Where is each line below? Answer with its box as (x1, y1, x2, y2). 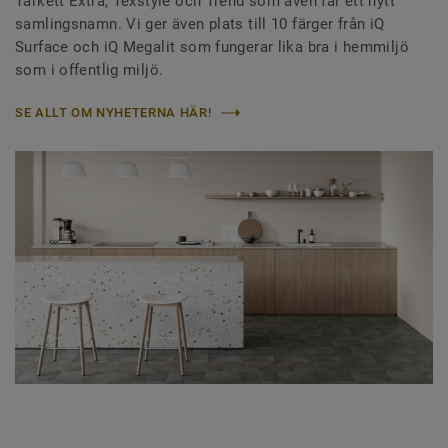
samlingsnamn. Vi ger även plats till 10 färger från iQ (15, 15, 385, 34)
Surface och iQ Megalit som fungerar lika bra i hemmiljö (15, 38, 409, 57)
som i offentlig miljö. (15, 61, 164, 80)
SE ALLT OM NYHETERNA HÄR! (15, 105, 212, 121)
